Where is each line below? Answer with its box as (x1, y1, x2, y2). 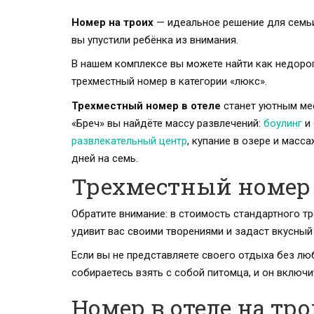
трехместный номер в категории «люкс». (71, 75, 267, 88)
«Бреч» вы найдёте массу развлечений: (71, 116, 264, 130)
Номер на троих (71, 15, 153, 29)
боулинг (264, 116, 305, 130)
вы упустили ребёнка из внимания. (71, 33, 238, 46)
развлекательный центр (71, 134, 187, 147)
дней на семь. (71, 151, 138, 165)
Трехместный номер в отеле (71, 99, 221, 112)
